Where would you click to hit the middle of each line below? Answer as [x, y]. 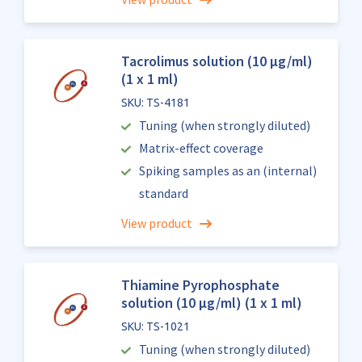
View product [156, 223]
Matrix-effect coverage [202, 148]
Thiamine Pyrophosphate [200, 285]
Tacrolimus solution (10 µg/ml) [217, 61]
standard [163, 193]
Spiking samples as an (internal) [228, 170]
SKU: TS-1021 [155, 326]
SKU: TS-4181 [155, 103]
